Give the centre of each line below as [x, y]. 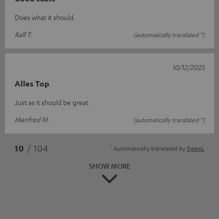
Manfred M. [32, 119]
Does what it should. [45, 17]
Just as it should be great [52, 102]
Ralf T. [23, 34]
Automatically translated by [149, 148]
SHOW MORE [109, 165]
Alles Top [32, 83]
